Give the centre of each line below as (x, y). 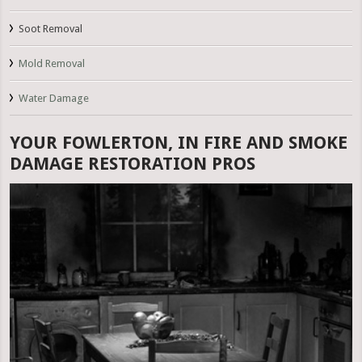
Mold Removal (52, 64)
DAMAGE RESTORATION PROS (133, 164)
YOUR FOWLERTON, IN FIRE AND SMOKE (179, 143)
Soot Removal (51, 29)
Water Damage (54, 99)
